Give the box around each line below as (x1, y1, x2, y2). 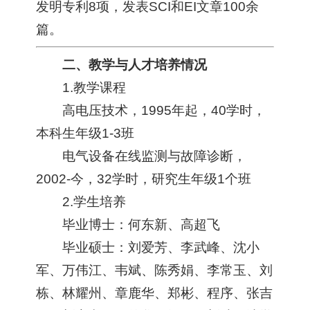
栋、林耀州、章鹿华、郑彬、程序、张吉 (36, 285, 273, 300)
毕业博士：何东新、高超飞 (62, 217, 220, 232)
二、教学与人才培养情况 (62, 57, 207, 72)
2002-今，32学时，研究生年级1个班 (36, 171, 252, 186)
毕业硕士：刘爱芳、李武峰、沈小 (62, 239, 259, 255)
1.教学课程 (62, 80, 126, 95)
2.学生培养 (62, 194, 126, 209)
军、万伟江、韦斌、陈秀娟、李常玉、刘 (36, 262, 273, 277)
